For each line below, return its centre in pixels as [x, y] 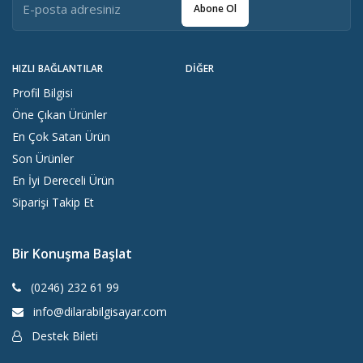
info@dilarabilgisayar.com [98, 312]
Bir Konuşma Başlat [72, 254]
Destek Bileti [63, 336]
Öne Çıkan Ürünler [60, 115]
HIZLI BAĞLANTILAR [58, 69]
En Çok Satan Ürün [61, 137]
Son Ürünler [43, 159]
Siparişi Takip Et [53, 203]
